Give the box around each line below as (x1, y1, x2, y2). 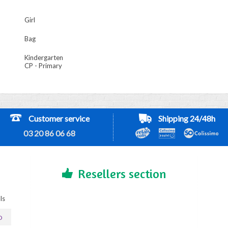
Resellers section (77, 166, 166, 181)
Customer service (28, 113, 90, 123)
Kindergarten (24, 53, 63, 62)
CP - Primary (24, 62, 62, 70)
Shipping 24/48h (158, 113, 215, 123)
